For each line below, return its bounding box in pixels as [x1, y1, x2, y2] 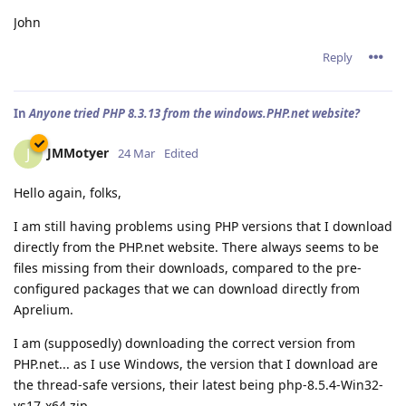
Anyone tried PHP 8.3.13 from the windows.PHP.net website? [29, 105, 360, 121]
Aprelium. [14, 301, 73, 318]
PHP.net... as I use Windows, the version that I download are [14, 355, 378, 372]
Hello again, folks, [14, 184, 121, 201]
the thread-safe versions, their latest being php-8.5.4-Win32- [14, 376, 383, 393]
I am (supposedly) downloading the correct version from [14, 334, 355, 352]
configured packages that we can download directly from [14, 280, 360, 297]
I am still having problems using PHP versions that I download [14, 217, 392, 235]
